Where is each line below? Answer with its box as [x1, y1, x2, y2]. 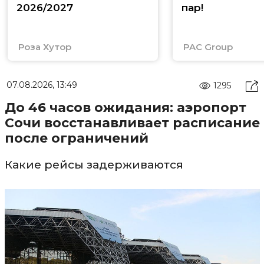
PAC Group [183, 41, 233, 52]
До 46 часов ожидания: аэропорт [4, 99, 246, 115]
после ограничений [4, 130, 148, 146]
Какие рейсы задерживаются [4, 157, 183, 171]
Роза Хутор [18, 41, 71, 52]
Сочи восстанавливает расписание [4, 114, 260, 131]
